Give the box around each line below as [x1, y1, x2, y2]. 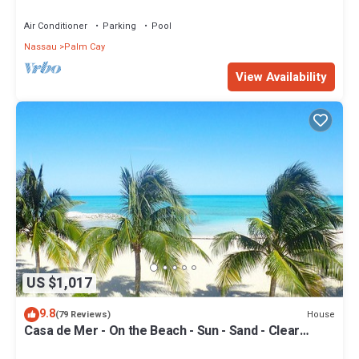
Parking [103, 19, 136, 34]
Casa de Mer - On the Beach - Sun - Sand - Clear [24, 321, 300, 341]
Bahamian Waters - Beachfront [24, 336, 204, 356]
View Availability [236, 68, 327, 87]
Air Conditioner [24, 19, 87, 34]
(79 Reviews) [55, 308, 111, 322]
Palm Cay [64, 40, 105, 54]
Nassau [24, 40, 57, 54]
